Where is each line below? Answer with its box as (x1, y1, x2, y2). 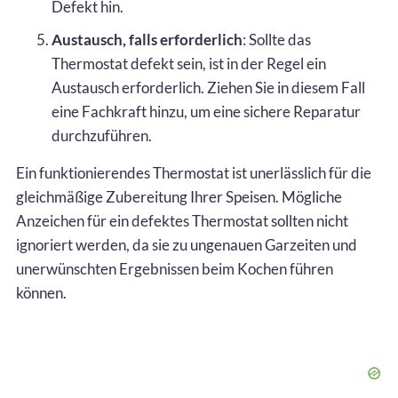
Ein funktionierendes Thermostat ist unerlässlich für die (16, 163, 371, 182)
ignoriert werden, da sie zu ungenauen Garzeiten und (16, 235, 357, 254)
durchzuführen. (52, 125, 152, 145)
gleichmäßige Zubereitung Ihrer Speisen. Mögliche (16, 187, 342, 206)
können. (16, 283, 67, 302)
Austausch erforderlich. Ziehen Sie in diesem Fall (52, 77, 365, 97)
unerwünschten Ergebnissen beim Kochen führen (16, 259, 333, 278)
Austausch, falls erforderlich (52, 29, 243, 49)
